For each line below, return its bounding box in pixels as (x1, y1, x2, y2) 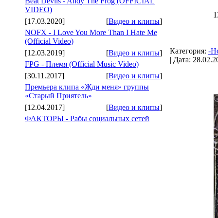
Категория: (170, 47, 208, 55)
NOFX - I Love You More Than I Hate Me (25, 28, 157, 36)
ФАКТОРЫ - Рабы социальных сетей (25, 114, 149, 123)
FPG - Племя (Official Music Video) (25, 60, 139, 68)
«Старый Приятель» (25, 91, 92, 100)
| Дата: (170, 55, 193, 64)
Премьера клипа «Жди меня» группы (25, 83, 149, 91)
